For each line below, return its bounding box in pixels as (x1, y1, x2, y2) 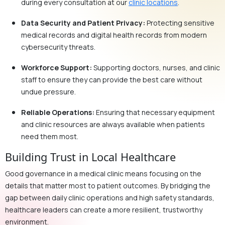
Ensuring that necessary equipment (94, 107, 215, 117)
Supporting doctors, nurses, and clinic (92, 62, 220, 72)
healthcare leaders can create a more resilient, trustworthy (5, 204, 202, 214)
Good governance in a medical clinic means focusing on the (5, 168, 201, 178)
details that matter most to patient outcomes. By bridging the (5, 180, 210, 190)
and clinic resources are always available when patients (21, 119, 205, 129)
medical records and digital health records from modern (21, 30, 207, 40)
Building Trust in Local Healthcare (5, 149, 176, 164)
